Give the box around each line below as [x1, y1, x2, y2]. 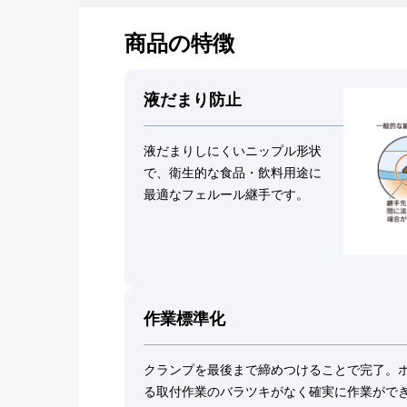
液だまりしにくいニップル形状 [144, 144, 323, 159]
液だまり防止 [144, 91, 243, 110]
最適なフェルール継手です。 [144, 187, 310, 203]
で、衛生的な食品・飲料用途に [144, 165, 323, 181]
